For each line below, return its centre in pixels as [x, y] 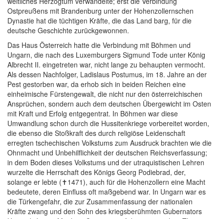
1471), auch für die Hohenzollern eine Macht [136, 182]
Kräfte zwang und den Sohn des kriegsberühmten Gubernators [105, 211]
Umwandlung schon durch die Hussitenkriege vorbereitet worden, [108, 123]
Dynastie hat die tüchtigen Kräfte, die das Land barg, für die [99, 21]
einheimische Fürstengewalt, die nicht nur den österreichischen [105, 94]
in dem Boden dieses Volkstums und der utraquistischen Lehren [106, 163]
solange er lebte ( [34, 182]
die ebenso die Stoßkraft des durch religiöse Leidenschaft [96, 133]
